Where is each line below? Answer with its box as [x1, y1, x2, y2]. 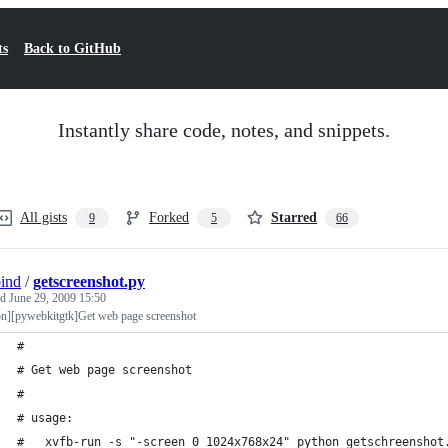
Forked [149, 210, 189, 225]
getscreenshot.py [33, 273, 145, 290]
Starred [271, 210, 317, 225]
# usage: [17, 411, 73, 425]
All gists [20, 210, 67, 225]
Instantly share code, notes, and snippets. [58, 119, 390, 141]
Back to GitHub [24, 41, 121, 56]
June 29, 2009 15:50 [9, 291, 106, 305]
